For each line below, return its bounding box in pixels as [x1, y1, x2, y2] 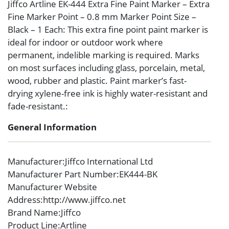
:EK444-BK [117, 168, 157, 180]
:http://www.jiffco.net [40, 194, 126, 206]
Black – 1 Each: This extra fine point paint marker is [8, 23, 208, 35]
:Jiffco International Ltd [62, 155, 153, 168]
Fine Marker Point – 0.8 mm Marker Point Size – [8, 10, 196, 22]
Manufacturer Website [8, 181, 97, 193]
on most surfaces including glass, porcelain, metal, [8, 61, 205, 74]
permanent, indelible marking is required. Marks [8, 49, 199, 61]
